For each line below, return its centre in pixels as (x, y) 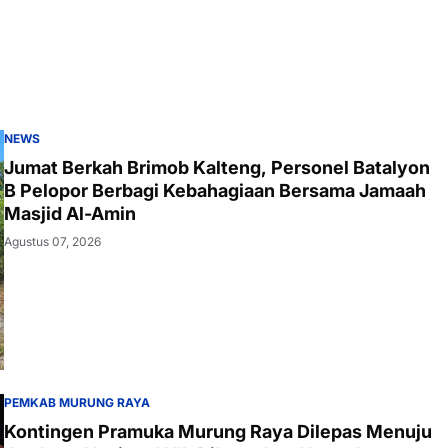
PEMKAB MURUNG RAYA (77, 402)
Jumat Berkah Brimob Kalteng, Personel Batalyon (217, 167)
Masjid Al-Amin (70, 213)
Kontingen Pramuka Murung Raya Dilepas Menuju (218, 431)
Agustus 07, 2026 (52, 241)
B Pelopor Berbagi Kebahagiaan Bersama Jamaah (215, 190)
